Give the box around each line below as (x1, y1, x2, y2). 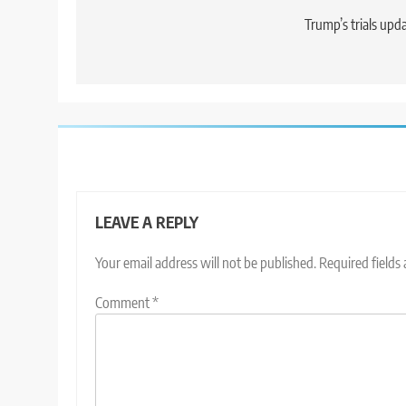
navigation (93, 14, 191, 43)
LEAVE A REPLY (95, 212, 198, 233)
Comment (95, 294, 152, 313)
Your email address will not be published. (95, 254, 316, 273)
